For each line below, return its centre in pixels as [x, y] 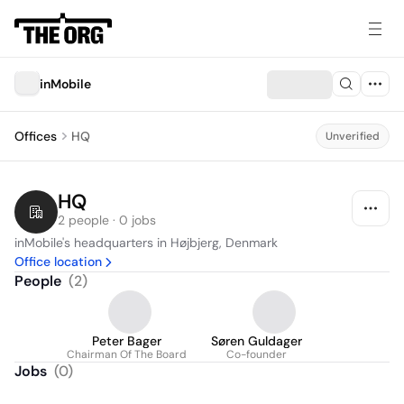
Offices [36, 136]
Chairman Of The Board [127, 354]
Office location [58, 262]
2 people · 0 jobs [107, 220]
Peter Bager [127, 341]
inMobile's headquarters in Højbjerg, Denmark [146, 243]
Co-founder [257, 354]
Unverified [352, 136]
